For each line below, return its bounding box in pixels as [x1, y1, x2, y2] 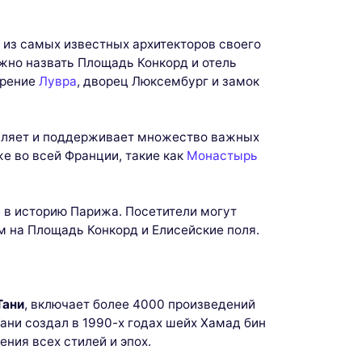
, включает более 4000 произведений [24, 297, 255, 313]
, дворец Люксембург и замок [77, 74, 259, 90]
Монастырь [187, 148, 258, 164]
